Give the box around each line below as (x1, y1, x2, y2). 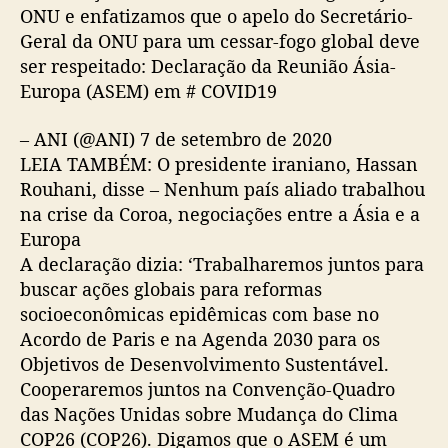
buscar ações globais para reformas (20, 276, 322, 301)
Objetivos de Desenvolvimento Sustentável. (20, 351, 389, 376)
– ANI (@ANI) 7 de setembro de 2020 (20, 126, 332, 151)
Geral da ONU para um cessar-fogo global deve (20, 29, 420, 54)
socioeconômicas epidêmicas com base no (20, 301, 379, 326)
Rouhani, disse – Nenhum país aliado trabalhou (20, 176, 425, 201)
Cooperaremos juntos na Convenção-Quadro (20, 376, 395, 401)
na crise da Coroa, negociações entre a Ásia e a (20, 201, 420, 226)
